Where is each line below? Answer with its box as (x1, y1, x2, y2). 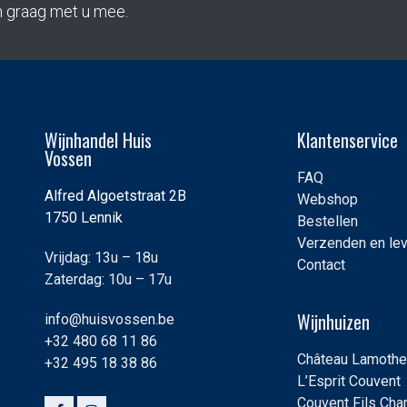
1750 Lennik (45, 209, 123, 227)
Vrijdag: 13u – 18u (45, 249, 158, 267)
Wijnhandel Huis (45, 126, 152, 154)
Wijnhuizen (296, 308, 370, 336)
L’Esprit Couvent (296, 372, 401, 391)
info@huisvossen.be (45, 311, 174, 329)
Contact (296, 256, 345, 274)
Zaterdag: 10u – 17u (45, 271, 172, 289)
